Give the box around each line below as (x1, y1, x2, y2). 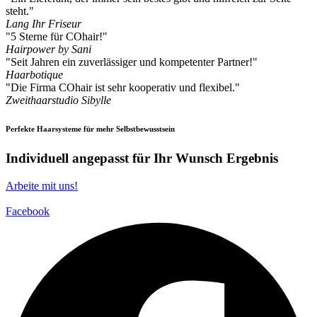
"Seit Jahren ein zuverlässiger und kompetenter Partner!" (6, 56, 258, 69)
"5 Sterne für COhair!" (6, 30, 108, 43)
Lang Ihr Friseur (6, 18, 81, 30)
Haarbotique (6, 69, 63, 81)
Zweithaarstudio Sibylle (6, 94, 111, 107)
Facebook (6, 204, 50, 217)
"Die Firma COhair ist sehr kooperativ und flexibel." (6, 81, 240, 94)
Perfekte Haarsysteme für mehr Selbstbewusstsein (6, 125, 175, 134)
